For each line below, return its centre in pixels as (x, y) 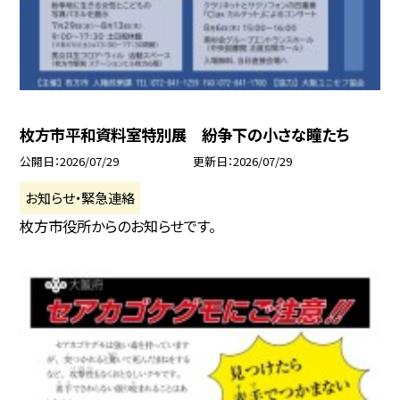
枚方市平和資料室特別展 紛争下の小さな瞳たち (185, 134)
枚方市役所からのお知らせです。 (118, 225)
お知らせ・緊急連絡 (80, 197)
